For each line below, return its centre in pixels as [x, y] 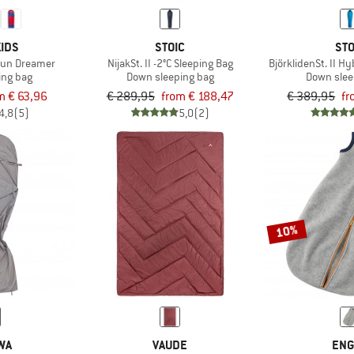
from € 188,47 [197, 96]
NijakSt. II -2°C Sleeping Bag [170, 63]
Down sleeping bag [170, 76]
